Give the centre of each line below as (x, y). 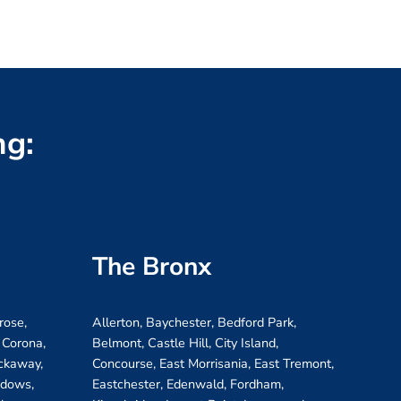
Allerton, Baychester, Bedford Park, (194, 323)
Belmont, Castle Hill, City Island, (185, 343)
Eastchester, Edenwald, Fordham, (188, 384)
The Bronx (152, 266)
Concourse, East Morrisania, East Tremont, (213, 364)
